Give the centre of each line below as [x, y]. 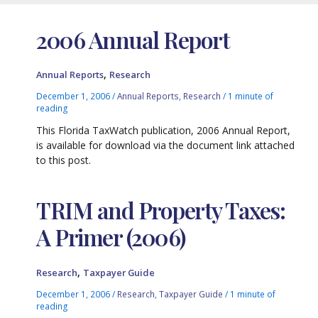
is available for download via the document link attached [166, 145]
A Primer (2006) [111, 237]
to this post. [64, 160]
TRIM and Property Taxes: [161, 210]
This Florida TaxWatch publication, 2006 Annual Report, [164, 130]
